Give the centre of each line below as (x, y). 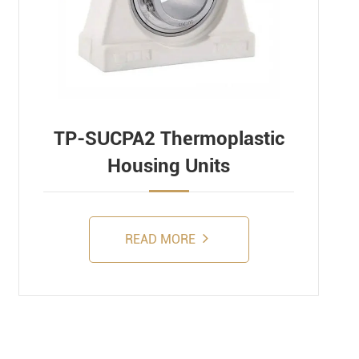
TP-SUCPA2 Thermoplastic (169, 138)
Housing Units (169, 165)
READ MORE (162, 239)
